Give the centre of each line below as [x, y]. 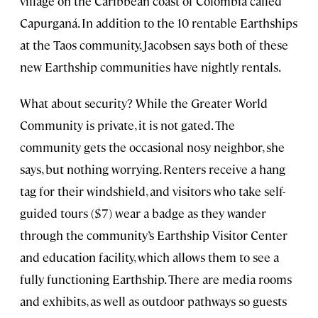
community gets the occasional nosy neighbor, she [152, 147]
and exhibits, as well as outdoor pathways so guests [153, 301]
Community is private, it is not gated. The [127, 125]
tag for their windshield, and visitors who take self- [153, 191]
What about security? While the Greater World [144, 103]
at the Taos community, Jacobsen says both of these [154, 45]
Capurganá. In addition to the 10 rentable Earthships [159, 23]
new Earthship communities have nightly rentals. [150, 67]
